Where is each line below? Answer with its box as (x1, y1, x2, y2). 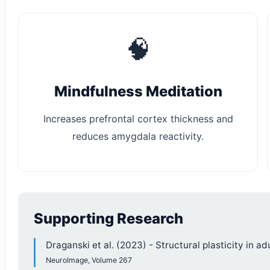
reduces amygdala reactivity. (72, 130, 204, 143)
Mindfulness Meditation (54, 82, 222, 100)
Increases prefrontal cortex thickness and (43, 113, 233, 125)
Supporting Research (33, 210, 183, 228)
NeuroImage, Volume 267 (45, 256, 132, 265)
